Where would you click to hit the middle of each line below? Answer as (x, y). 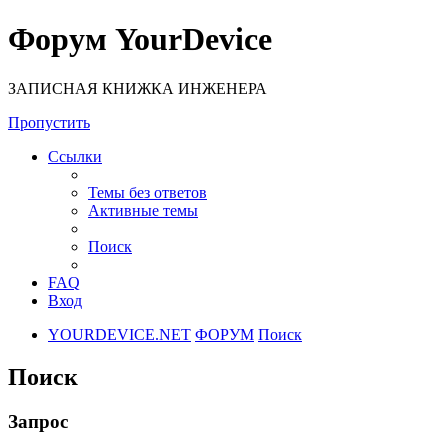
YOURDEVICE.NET (119, 334)
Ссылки (75, 156)
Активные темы (143, 210)
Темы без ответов (147, 192)
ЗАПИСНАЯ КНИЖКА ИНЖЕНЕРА (137, 88)
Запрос (38, 421)
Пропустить (49, 122)
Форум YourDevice (140, 39)
